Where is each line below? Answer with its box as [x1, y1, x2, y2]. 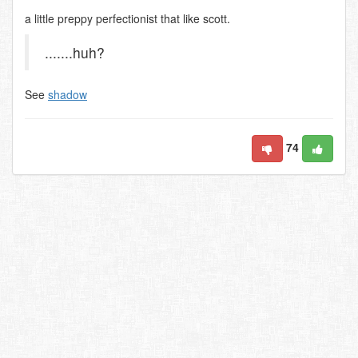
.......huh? [45, 42, 105, 62]
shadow [48, 86, 87, 102]
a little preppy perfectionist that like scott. [25, 10, 230, 26]
